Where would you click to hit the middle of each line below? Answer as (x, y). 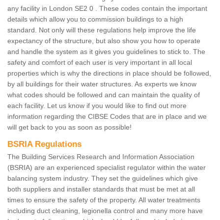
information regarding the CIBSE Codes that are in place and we (107, 117)
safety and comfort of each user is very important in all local (100, 63)
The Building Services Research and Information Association (101, 157)
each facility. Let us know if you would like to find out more (97, 106)
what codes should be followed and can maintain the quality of (104, 95)
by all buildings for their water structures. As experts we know (102, 84)
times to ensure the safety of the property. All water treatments (104, 200)
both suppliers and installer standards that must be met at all (101, 189)
